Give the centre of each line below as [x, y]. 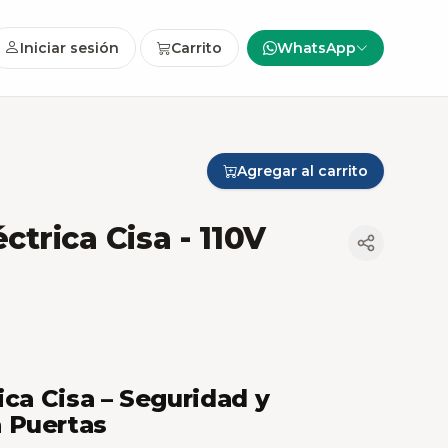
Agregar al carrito [302, 171]
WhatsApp [316, 48]
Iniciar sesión [69, 48]
